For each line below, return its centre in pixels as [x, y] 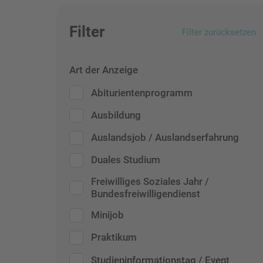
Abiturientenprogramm [142, 92]
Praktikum [114, 237]
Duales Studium [126, 160]
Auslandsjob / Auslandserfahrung [165, 138]
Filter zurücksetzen [219, 32]
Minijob [108, 215]
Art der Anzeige [104, 70]
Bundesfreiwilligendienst [146, 193]
